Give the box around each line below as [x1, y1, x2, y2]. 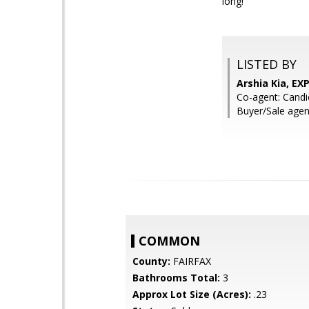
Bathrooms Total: [132, 271, 220, 284]
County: [132, 255, 170, 268]
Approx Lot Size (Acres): [132, 288, 251, 301]
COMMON [139, 232, 200, 249]
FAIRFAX [170, 255, 211, 268]
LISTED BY [237, 56, 297, 72]
